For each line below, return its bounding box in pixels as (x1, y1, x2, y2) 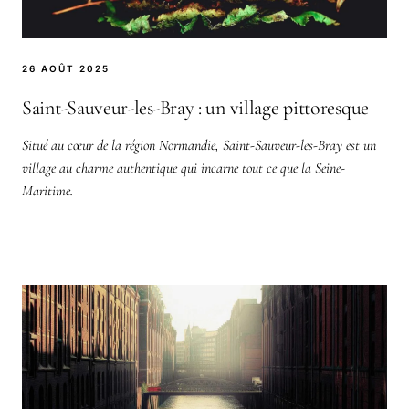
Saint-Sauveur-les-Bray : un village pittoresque (22, 95, 369, 120)
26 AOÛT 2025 (22, 62, 110, 74)
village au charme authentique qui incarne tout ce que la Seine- (22, 158, 345, 177)
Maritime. (22, 181, 73, 200)
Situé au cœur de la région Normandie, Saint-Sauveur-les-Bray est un (22, 135, 376, 154)
